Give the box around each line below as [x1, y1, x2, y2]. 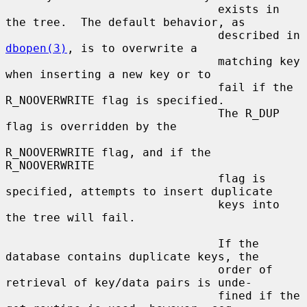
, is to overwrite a [67, 41, 197, 55]
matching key [5, 54, 218, 68]
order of [5, 262, 218, 276]
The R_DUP [5, 106, 218, 120]
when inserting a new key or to [5, 67, 211, 81]
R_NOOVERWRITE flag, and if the [5, 145, 211, 159]
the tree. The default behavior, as [5, 15, 245, 29]
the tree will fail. [5, 210, 136, 224]
